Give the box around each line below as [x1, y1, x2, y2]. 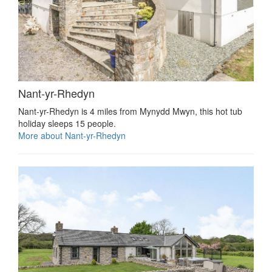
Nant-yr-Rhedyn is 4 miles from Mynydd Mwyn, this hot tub [18, 104, 242, 117]
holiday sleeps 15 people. [18, 117, 116, 129]
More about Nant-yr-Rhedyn [18, 129, 126, 141]
